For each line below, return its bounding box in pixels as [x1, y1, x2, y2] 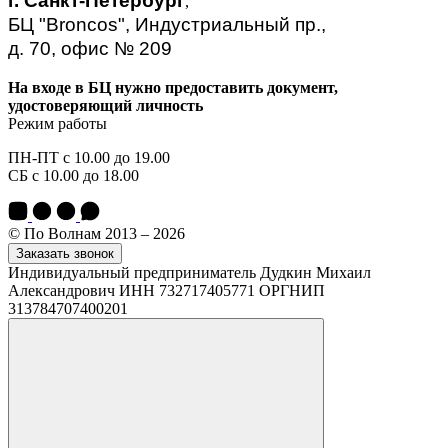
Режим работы [8, 115, 107, 133]
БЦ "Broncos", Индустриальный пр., [8, 14, 326, 36]
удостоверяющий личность [8, 97, 203, 115]
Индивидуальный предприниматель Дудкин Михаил [8, 264, 371, 282]
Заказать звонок [16, 246, 114, 262]
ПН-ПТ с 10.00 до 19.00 [8, 149, 170, 167]
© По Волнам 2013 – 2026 [8, 225, 185, 243]
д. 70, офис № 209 [8, 38, 172, 60]
